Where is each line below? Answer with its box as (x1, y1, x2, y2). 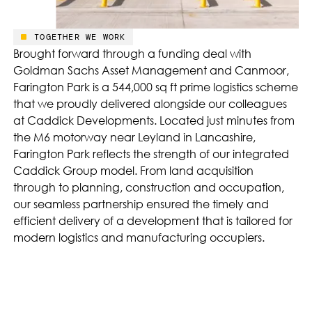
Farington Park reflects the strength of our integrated (13, 146, 290, 161)
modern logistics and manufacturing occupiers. (13, 230, 265, 244)
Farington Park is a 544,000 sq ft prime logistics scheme (13, 79, 299, 94)
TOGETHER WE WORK (34, 31, 126, 42)
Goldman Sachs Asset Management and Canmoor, (13, 63, 290, 77)
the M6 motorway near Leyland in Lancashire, (13, 130, 256, 144)
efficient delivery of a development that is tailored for (13, 213, 293, 228)
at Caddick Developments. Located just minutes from (13, 113, 295, 127)
